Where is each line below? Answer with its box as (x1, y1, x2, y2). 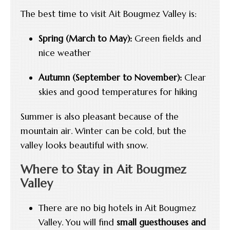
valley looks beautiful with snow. (21, 139, 148, 151)
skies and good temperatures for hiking (39, 86, 197, 98)
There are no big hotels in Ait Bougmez (39, 202, 196, 214)
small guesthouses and (117, 216, 206, 228)
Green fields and (132, 32, 201, 44)
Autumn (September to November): (39, 71, 182, 83)
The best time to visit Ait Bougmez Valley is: (21, 8, 197, 20)
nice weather (39, 47, 91, 59)
